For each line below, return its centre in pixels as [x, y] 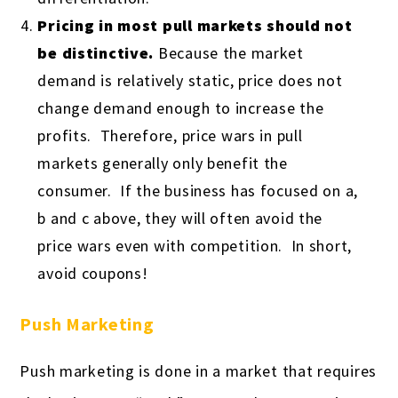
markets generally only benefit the [163, 163]
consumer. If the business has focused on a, [198, 191]
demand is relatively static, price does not [190, 81]
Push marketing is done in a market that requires [198, 371]
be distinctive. [96, 53]
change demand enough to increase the [181, 108]
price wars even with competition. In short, [195, 246]
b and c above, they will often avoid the [180, 219]
